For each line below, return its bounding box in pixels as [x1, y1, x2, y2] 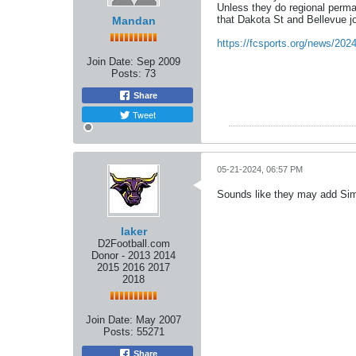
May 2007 [136, 314, 181, 326]
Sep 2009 [137, 56, 180, 68]
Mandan [111, 14, 156, 27]
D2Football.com [97, 238, 170, 250]
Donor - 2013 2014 [91, 250, 176, 261]
